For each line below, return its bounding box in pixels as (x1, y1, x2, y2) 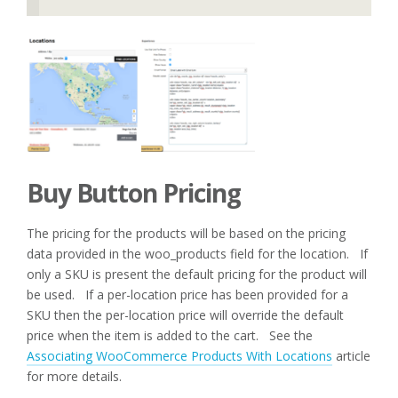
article (332, 347, 370, 365)
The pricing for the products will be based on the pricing (27, 225, 346, 243)
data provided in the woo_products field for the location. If (27, 245, 368, 263)
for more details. (27, 368, 122, 386)
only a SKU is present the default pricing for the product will (27, 266, 367, 283)
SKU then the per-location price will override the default (27, 306, 344, 324)
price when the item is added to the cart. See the (27, 327, 313, 345)
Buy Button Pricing (27, 176, 241, 211)
